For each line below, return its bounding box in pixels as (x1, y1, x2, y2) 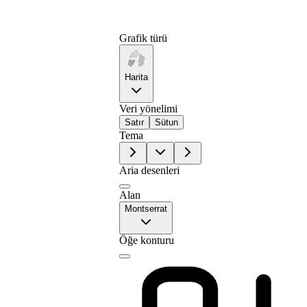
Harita (125, 72, 149, 82)
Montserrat (125, 204, 168, 214)
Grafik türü (119, 32, 168, 44)
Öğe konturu (119, 234, 175, 246)
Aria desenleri (119, 164, 180, 176)
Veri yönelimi (119, 103, 178, 114)
